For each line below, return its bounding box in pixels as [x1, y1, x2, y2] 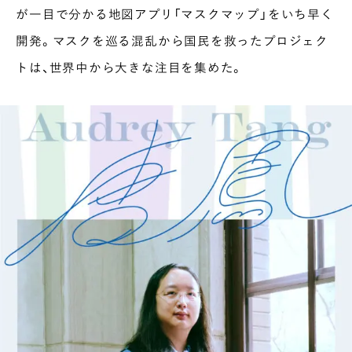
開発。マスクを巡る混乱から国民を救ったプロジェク [16, 31, 328, 49]
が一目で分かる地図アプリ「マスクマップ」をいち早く [16, 4, 334, 23]
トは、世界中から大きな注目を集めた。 [16, 57, 244, 76]
